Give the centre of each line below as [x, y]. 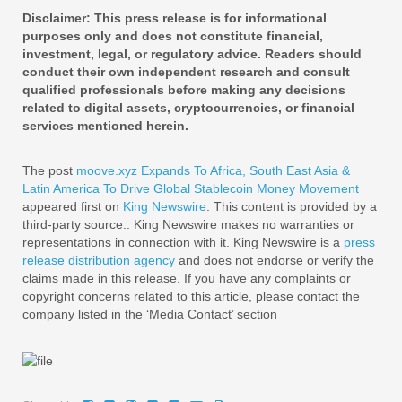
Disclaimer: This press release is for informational [175, 18]
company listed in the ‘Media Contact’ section [150, 315]
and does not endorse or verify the [275, 261]
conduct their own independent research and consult [186, 72]
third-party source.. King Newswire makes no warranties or [188, 225]
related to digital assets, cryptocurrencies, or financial [188, 108]
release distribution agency [99, 261]
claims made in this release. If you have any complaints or [187, 279]
